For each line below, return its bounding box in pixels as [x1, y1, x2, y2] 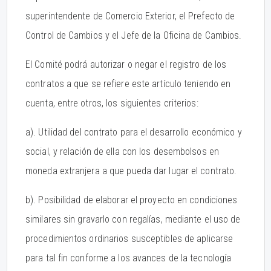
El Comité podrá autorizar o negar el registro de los [25, 59, 227, 70]
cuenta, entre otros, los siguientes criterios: [25, 97, 198, 109]
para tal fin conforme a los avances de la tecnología [25, 252, 232, 264]
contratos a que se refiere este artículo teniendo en [25, 78, 231, 90]
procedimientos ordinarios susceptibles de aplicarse [25, 233, 233, 244]
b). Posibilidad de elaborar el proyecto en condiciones [25, 194, 238, 206]
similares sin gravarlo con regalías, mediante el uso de [25, 214, 241, 225]
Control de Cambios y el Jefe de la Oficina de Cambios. [25, 30, 242, 41]
